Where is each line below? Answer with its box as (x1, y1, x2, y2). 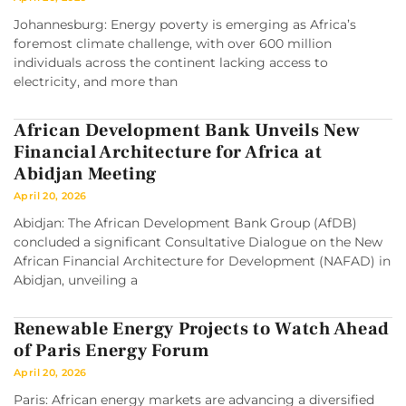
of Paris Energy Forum (14, 339, 209, 363)
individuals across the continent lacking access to (14, 54, 328, 72)
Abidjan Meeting (14, 162, 157, 187)
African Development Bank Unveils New (14, 119, 361, 143)
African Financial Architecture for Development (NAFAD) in (14, 253, 391, 270)
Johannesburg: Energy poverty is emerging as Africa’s (14, 16, 356, 34)
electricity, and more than (14, 73, 178, 91)
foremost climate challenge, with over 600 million (14, 35, 332, 53)
